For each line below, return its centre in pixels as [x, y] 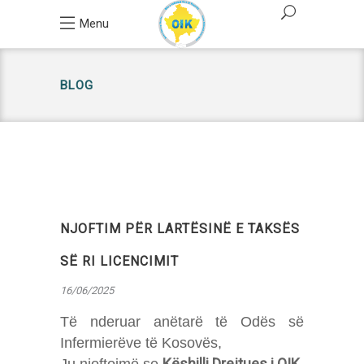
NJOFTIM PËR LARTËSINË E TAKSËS [180, 229]
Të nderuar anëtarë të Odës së [182, 322]
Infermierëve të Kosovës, [141, 343]
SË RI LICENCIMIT [119, 261]
